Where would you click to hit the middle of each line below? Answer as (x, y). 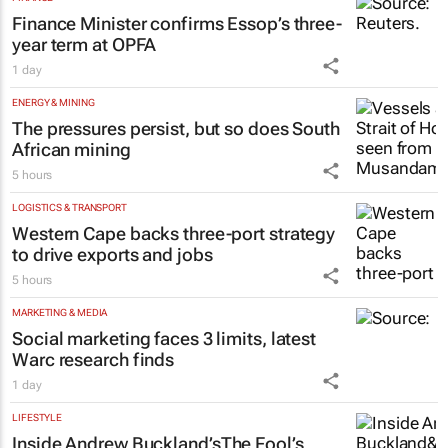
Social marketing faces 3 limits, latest (164, 360)
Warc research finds (93, 381)
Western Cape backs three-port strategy (174, 255)
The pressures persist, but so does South (176, 150)
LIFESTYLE (37, 439)
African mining (71, 171)
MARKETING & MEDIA (60, 334)
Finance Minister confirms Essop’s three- (177, 45)
